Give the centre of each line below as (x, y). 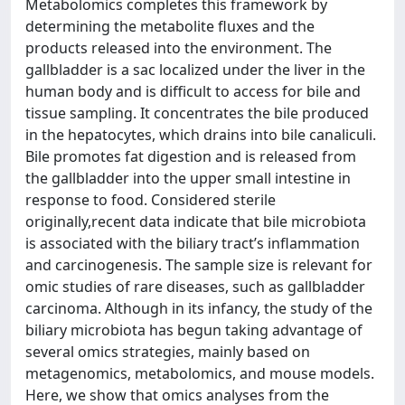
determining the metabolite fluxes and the (170, 26)
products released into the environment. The (179, 47)
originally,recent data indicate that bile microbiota (196, 221)
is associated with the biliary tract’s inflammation (193, 243)
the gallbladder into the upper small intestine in (188, 178)
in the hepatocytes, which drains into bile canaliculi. (201, 134)
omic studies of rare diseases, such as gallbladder (195, 286)
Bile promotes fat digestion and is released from (191, 156)
